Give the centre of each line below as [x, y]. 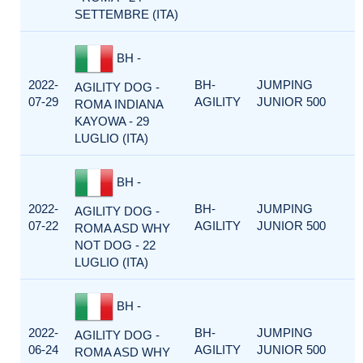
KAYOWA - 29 [112, 121]
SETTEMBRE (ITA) [126, 14]
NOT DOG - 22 [115, 245]
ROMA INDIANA [119, 104]
